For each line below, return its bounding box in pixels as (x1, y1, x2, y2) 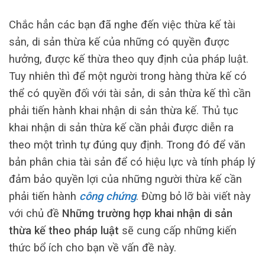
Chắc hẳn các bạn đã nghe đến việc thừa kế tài (9, 18, 235, 31)
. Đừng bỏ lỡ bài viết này (136, 189, 251, 202)
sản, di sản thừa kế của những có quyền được (9, 35, 230, 48)
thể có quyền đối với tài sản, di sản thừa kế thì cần (9, 86, 251, 99)
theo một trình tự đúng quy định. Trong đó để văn (9, 138, 245, 151)
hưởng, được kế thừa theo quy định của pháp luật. (9, 52, 248, 65)
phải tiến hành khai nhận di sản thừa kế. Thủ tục (9, 104, 238, 117)
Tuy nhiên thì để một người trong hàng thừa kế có (9, 69, 247, 82)
